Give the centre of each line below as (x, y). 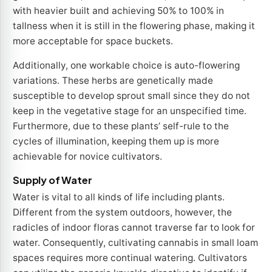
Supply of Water (53, 180)
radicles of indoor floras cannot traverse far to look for (134, 227)
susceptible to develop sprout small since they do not (131, 95)
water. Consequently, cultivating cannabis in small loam (135, 242)
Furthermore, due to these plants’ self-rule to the (121, 126)
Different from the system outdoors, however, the (122, 212)
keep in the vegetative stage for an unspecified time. (130, 110)
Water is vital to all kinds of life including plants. (119, 197)
